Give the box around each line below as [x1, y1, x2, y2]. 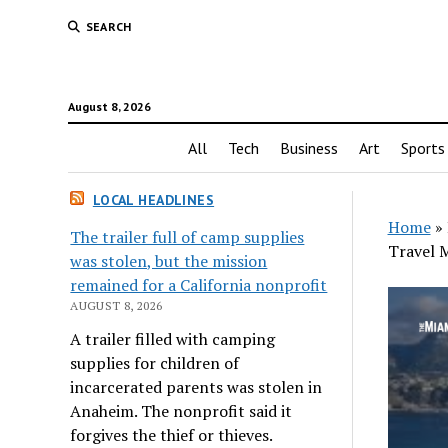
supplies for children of [70, 351, 240, 374]
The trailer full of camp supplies [70, 225, 305, 248]
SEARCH [85, 19, 132, 34]
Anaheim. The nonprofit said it [70, 399, 293, 422]
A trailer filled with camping [70, 327, 276, 350]
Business [280, 138, 338, 158]
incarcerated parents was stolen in [70, 375, 323, 398]
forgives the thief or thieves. [70, 423, 274, 446]
